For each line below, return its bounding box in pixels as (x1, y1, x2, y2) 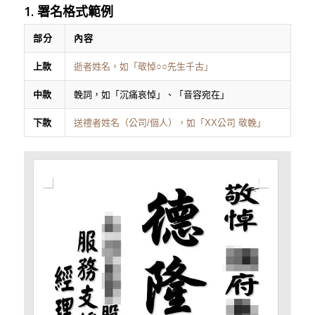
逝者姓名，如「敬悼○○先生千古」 (73, 61, 213, 72)
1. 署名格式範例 (23, 3, 113, 20)
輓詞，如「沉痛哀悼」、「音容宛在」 (73, 89, 229, 101)
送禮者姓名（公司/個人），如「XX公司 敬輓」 (73, 117, 266, 129)
